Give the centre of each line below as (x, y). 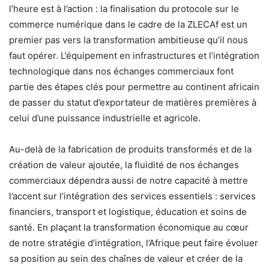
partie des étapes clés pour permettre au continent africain (134, 86)
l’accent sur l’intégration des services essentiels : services (132, 196)
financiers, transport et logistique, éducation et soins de (128, 211)
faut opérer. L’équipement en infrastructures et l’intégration (134, 55)
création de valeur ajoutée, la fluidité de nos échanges (124, 165)
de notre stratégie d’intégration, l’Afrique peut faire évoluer (134, 243)
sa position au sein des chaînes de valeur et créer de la (126, 258)
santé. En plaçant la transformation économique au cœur (129, 227)
